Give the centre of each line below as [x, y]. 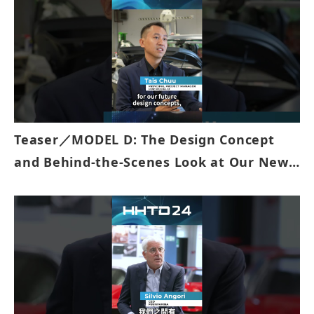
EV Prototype [58, 185]
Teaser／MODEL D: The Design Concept [144, 140]
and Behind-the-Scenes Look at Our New [151, 162]
